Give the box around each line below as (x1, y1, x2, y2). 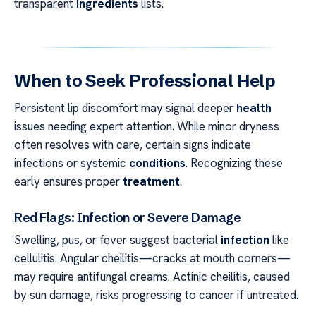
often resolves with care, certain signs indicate (14, 137, 251, 153)
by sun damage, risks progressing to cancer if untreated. (14, 287, 298, 303)
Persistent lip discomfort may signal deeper (14, 100, 236, 116)
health (236, 100, 272, 116)
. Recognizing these (186, 155, 283, 171)
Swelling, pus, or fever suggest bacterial (14, 232, 221, 248)
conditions (129, 155, 186, 171)
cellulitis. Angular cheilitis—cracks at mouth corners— (14, 250, 291, 267)
